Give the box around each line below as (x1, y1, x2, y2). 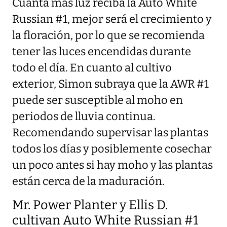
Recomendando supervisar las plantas (12, 126, 208, 139)
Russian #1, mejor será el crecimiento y (12, 12, 212, 26)
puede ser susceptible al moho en (12, 93, 183, 107)
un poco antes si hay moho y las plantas (12, 158, 213, 172)
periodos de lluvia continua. (12, 109, 156, 123)
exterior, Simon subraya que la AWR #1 (12, 77, 209, 91)
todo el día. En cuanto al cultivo (12, 61, 172, 74)
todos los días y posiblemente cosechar (12, 142, 212, 156)
